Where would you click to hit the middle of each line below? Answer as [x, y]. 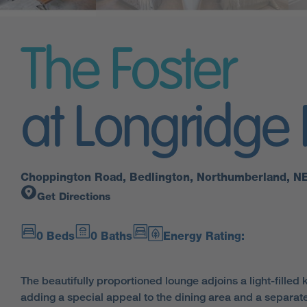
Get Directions [74, 196]
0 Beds [56, 236]
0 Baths [111, 236]
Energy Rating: [204, 236]
